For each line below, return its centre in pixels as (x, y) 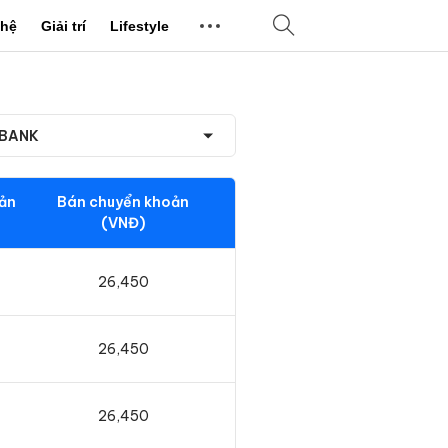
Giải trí (63, 26)
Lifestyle (139, 26)
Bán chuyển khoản (123, 202)
